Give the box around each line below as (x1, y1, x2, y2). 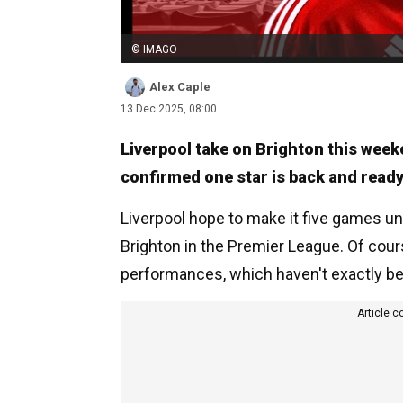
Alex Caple (149, 79, 210, 94)
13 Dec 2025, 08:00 (121, 102, 217, 115)
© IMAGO (131, 42, 177, 56)
